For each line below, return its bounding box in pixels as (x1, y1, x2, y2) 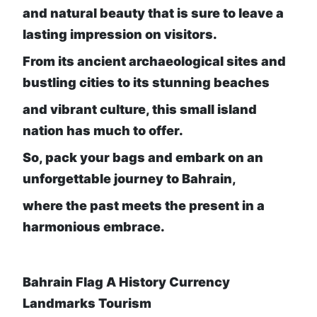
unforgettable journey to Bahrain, (23, 171, 236, 187)
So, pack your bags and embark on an (23, 150, 263, 166)
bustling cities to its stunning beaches (23, 75, 270, 91)
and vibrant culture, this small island (23, 102, 257, 117)
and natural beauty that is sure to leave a (23, 6, 284, 21)
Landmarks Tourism (23, 296, 151, 311)
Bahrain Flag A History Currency (23, 275, 230, 290)
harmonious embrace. (23, 219, 165, 235)
